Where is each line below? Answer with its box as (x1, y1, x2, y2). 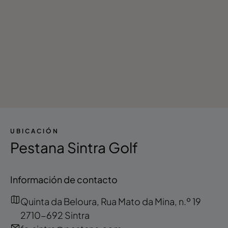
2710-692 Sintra (20, 209, 90, 221)
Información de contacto (10, 174, 118, 186)
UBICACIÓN (10, 127, 59, 135)
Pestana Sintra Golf (10, 138, 138, 157)
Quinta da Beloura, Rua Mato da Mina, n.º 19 (20, 195, 201, 208)
